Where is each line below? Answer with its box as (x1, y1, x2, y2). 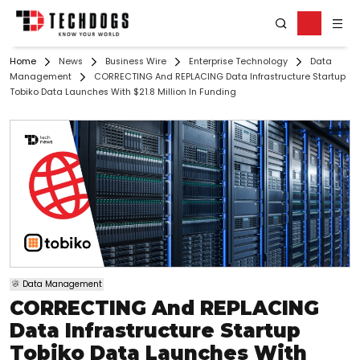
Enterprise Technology (189, 55, 288, 68)
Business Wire (105, 55, 166, 68)
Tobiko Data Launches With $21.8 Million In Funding (10, 86, 236, 99)
